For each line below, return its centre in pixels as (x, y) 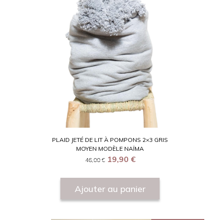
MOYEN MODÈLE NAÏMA (110, 149)
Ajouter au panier (110, 189)
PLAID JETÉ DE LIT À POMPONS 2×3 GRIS (110, 140)
